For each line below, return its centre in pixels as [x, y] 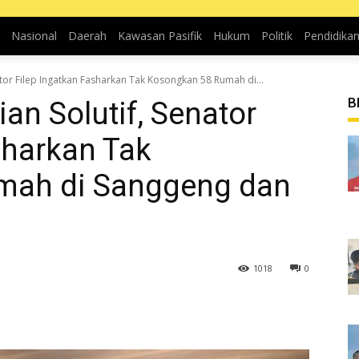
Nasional [34, 36]
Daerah [87, 36]
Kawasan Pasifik [159, 36]
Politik [276, 36]
